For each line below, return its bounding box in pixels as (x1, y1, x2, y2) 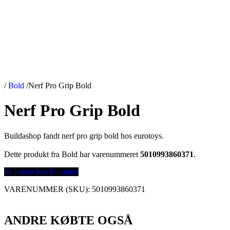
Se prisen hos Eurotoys (4, 167, 79, 176)
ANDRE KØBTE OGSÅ (4, 213, 132, 227)
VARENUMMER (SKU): (4, 184, 92, 194)
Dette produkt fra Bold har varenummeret (4, 149, 140, 159)
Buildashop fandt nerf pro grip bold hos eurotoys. (4, 131, 164, 140)
